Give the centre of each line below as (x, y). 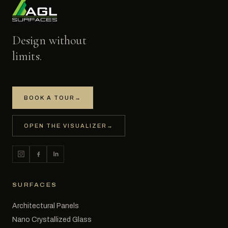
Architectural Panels (46, 206)
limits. (27, 56)
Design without (49, 40)
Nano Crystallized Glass (52, 219)
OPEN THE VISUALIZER (65, 125)
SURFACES (35, 184)
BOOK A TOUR (49, 97)
